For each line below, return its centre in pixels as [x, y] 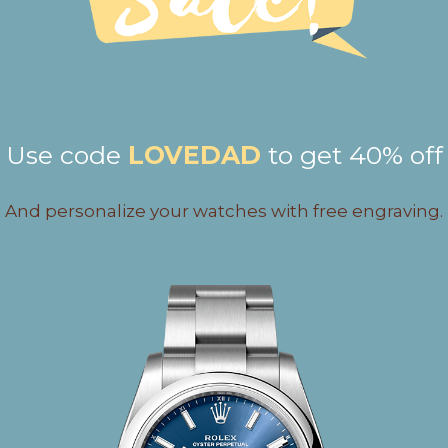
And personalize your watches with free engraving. [224, 211]
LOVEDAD [194, 155]
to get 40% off [355, 155]
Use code [66, 155]
